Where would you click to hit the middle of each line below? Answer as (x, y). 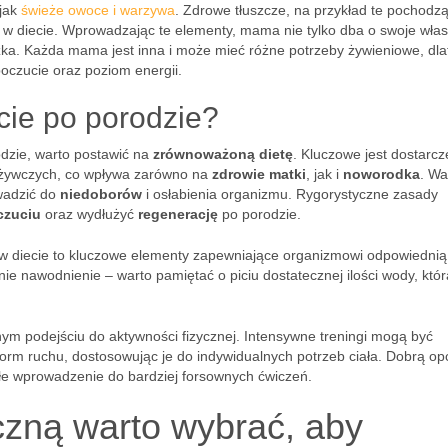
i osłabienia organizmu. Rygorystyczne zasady (290, 194)
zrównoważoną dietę (223, 154)
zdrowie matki (259, 174)
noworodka (381, 174)
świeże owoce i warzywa (98, 10)
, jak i (324, 174)
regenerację (178, 214)
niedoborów (101, 194)
